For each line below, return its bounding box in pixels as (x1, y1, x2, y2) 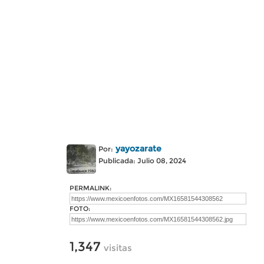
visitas (104, 242, 132, 253)
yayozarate (115, 143, 161, 154)
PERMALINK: (70, 184, 111, 192)
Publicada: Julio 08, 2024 (98, 156, 186, 165)
